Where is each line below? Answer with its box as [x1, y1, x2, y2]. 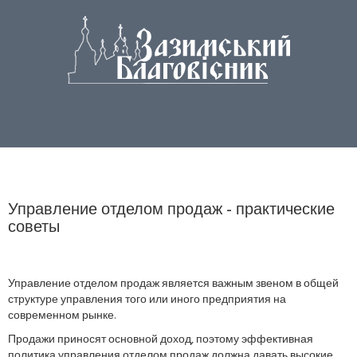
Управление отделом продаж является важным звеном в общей [8, 275, 339, 293]
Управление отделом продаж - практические [8, 198, 335, 223]
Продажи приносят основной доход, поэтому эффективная [8, 331, 313, 349]
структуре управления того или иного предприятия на [8, 291, 286, 309]
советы [8, 215, 60, 241]
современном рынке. [8, 307, 116, 325]
